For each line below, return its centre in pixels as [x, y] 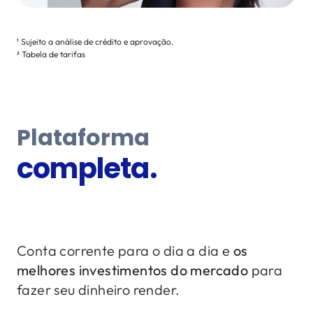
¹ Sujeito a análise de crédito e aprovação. [95, 42]
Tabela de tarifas [53, 54]
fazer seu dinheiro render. [99, 290]
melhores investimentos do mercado [133, 270]
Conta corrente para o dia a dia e [125, 250]
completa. [87, 168]
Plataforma [83, 137]
